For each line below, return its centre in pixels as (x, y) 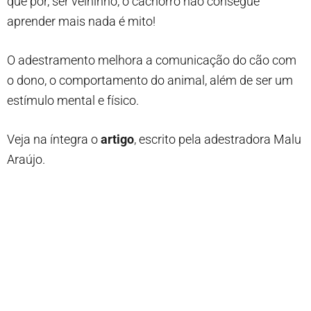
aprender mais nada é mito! (81, 21)
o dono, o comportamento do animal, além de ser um (150, 80)
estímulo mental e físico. (73, 100)
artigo (117, 139)
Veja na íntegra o (54, 139)
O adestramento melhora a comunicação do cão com (152, 60)
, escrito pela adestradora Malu (218, 139)
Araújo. (26, 159)
